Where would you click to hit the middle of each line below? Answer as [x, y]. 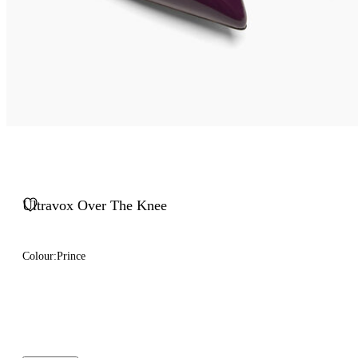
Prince [71, 256]
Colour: [40, 256]
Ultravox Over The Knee [95, 205]
